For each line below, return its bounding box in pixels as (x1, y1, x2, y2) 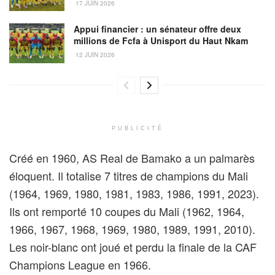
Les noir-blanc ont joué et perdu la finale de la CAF (9, 239, 257, 255)
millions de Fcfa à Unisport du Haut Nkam (74, 34, 248, 47)
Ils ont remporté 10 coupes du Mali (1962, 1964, (9, 203, 244, 220)
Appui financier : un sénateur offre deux (74, 23, 241, 36)
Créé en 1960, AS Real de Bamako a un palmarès (9, 150, 255, 166)
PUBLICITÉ (111, 125, 164, 131)
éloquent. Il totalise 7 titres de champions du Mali (9, 168, 248, 184)
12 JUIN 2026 (74, 50, 115, 60)
